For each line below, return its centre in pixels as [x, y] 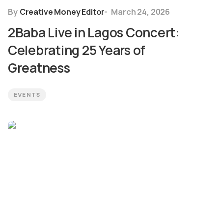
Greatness [39, 68]
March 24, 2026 [141, 12]
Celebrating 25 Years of [77, 50]
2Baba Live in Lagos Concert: [94, 32]
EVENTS [27, 95]
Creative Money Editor [62, 12]
